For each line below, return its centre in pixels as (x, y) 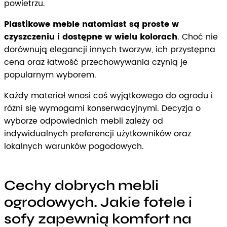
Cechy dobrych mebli (81, 185)
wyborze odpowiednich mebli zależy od (84, 121)
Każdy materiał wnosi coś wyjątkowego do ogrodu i (108, 96)
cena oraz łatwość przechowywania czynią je (96, 62)
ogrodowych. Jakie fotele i (98, 202)
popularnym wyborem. (50, 75)
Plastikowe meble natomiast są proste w (91, 24)
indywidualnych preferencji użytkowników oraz (98, 134)
